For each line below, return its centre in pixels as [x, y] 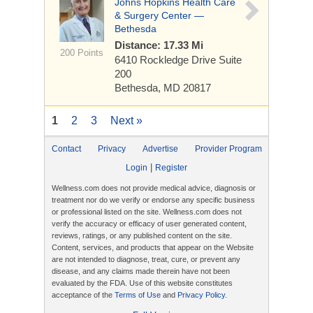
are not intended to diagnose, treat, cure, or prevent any [146, 259]
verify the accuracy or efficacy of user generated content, [149, 224]
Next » [126, 121]
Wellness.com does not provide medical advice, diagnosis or [154, 188]
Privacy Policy [201, 295]
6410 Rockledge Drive [167, 60]
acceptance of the [83, 295]
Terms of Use [138, 295]
